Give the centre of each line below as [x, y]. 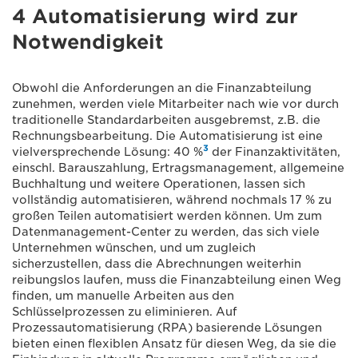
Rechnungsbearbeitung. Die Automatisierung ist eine [167, 135]
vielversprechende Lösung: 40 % [107, 151]
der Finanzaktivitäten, [274, 151]
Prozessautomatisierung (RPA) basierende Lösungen [167, 327]
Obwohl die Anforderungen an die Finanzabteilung [162, 88]
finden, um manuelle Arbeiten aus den [123, 295]
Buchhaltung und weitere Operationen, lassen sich [159, 183]
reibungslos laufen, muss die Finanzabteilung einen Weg [177, 279]
